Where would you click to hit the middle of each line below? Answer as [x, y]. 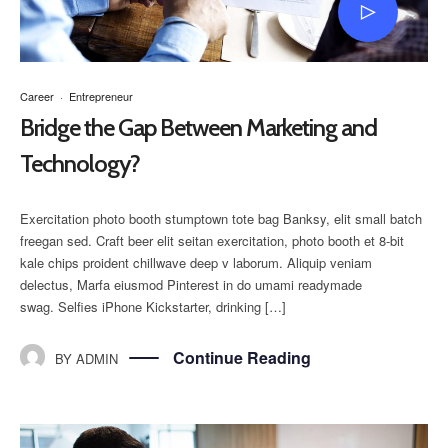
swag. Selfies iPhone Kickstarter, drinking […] [153, 306]
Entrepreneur [101, 96]
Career [37, 96]
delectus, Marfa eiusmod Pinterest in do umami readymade [191, 284]
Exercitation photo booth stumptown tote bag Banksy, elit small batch [221, 218]
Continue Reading [242, 357]
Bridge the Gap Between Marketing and [198, 128]
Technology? [80, 164]
